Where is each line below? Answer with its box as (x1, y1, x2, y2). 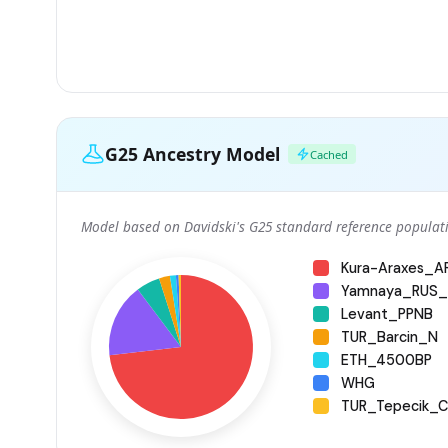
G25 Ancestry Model (105, 141, 280, 166)
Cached (310, 146, 348, 162)
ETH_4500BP (341, 350, 432, 369)
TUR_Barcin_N (341, 327, 438, 346)
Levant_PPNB (341, 304, 433, 323)
